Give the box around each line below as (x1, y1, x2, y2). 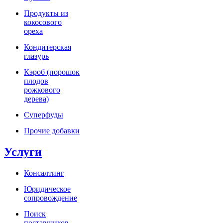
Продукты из (24, 9, 68, 18)
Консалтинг (24, 169, 64, 178)
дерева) (24, 95, 49, 104)
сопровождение (24, 194, 77, 203)
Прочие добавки (24, 126, 80, 135)
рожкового (24, 86, 60, 95)
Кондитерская (24, 43, 71, 52)
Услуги (4, 145, 42, 159)
